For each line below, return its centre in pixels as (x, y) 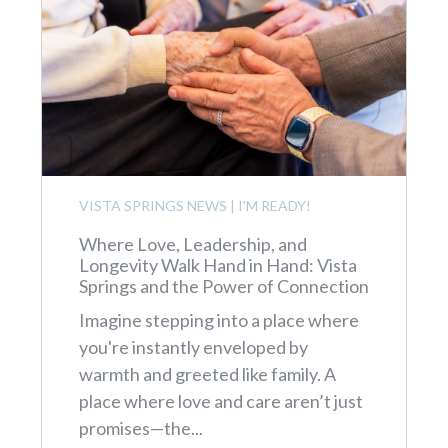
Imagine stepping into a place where (218, 320)
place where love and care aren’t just (220, 401)
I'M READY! (274, 206)
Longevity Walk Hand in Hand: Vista (217, 265)
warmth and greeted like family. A (207, 374)
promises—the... (140, 428)
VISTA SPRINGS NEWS (152, 206)
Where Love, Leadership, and (192, 244)
